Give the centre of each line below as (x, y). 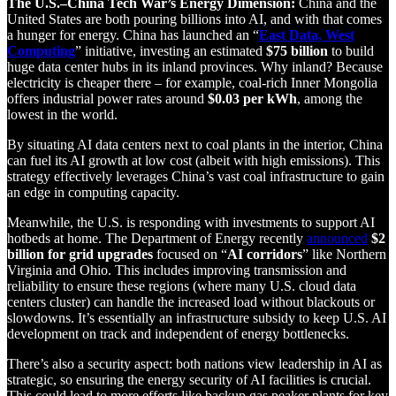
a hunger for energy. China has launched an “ (133, 35)
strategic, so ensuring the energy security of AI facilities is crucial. (189, 380)
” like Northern (344, 255)
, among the (330, 99)
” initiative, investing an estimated (171, 51)
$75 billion (297, 51)
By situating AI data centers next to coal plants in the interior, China (195, 145)
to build (351, 51)
